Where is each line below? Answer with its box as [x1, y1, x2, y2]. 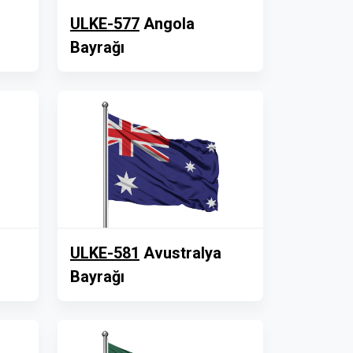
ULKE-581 [70, 243, 139, 262]
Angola [139, 14, 195, 33]
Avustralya [139, 243, 221, 262]
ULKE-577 [70, 14, 139, 33]
